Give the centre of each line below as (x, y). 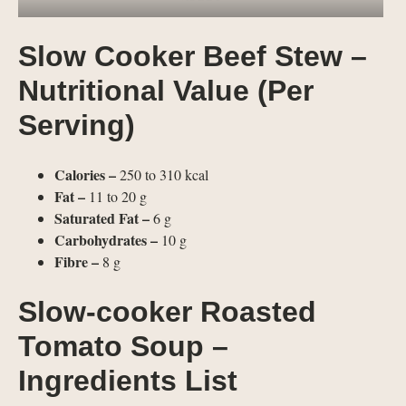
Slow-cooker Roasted (167, 311)
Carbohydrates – (108, 239)
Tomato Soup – (123, 346)
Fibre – (78, 261)
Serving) (77, 125)
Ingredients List (128, 380)
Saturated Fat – (102, 217)
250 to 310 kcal (164, 174)
